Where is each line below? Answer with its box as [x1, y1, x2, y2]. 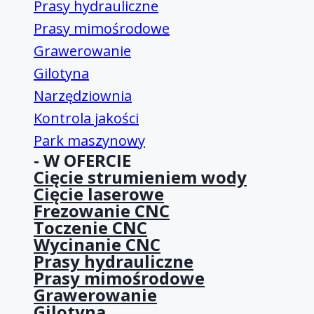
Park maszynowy [34, 131, 145, 151]
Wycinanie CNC [34, 233, 161, 257]
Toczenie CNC [34, 216, 147, 240]
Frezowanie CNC [34, 199, 170, 223]
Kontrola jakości [34, 109, 139, 128]
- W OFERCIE [34, 149, 131, 172]
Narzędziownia [34, 86, 132, 106]
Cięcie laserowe [34, 182, 164, 206]
